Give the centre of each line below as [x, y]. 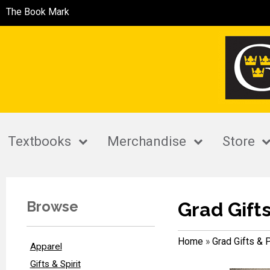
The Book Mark [38, 12]
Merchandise [147, 142]
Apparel [46, 246]
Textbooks [40, 142]
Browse [52, 206]
